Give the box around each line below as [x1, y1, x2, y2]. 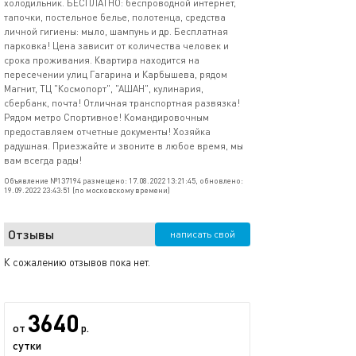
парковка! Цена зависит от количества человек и [4, 40, 229, 52]
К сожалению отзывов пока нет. [4, 256, 150, 269]
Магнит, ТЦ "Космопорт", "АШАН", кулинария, [4, 83, 203, 95]
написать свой [170, 228, 235, 240]
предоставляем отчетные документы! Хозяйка [4, 126, 211, 137]
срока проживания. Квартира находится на [4, 54, 199, 66]
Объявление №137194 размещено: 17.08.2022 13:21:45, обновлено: [4, 176, 243, 185]
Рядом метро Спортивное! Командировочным [4, 111, 209, 123]
